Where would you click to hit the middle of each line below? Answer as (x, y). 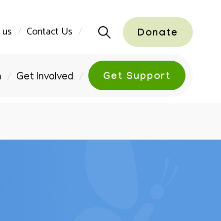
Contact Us (50, 32)
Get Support (137, 77)
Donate (158, 34)
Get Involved (45, 78)
